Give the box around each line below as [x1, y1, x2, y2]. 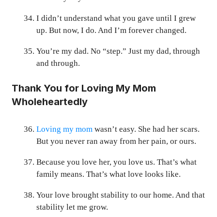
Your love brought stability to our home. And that [36, 190, 205, 200]
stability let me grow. [36, 202, 108, 212]
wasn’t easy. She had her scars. [93, 124, 200, 134]
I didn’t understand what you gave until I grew [36, 13, 196, 23]
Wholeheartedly [12, 96, 88, 108]
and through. [36, 58, 80, 68]
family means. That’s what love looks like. [36, 170, 181, 179]
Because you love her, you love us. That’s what [36, 157, 197, 167]
